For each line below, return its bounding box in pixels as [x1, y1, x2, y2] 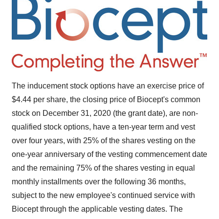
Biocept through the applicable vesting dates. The [12, 205, 183, 213]
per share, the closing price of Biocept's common [31, 95, 200, 104]
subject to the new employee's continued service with [12, 191, 195, 199]
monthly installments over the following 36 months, [12, 177, 186, 186]
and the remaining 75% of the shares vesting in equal [12, 164, 195, 172]
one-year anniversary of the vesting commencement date [12, 150, 207, 158]
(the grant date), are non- [111, 109, 198, 117]
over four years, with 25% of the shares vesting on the [12, 136, 196, 145]
